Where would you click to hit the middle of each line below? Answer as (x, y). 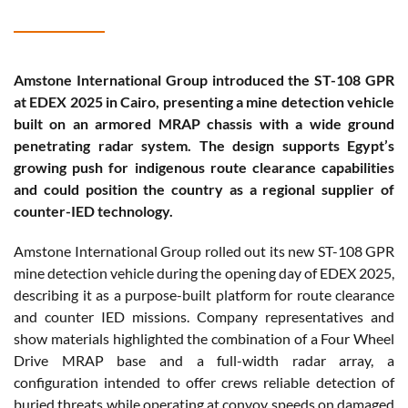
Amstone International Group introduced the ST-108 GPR (204, 80)
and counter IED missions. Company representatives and (204, 317)
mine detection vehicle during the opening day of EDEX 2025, (204, 273)
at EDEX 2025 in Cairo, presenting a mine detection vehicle (204, 102)
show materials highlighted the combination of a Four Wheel (204, 339)
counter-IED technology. (93, 211)
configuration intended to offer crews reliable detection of (204, 382)
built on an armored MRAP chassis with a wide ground (204, 124)
